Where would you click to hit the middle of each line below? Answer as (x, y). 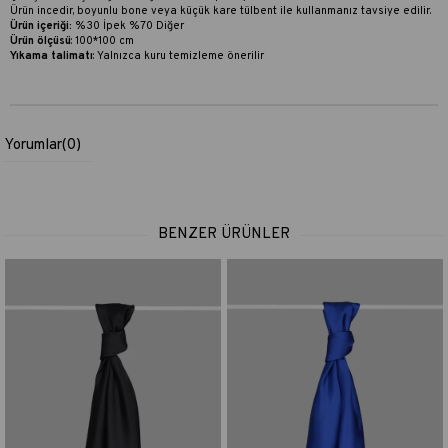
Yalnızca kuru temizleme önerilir (180, 56)
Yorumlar (33, 145)
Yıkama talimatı (51, 56)
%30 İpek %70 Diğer (128, 26)
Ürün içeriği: (41, 26)
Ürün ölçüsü (40, 41)
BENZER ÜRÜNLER (224, 234)
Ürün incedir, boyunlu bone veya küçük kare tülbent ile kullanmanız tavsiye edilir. (220, 11)
